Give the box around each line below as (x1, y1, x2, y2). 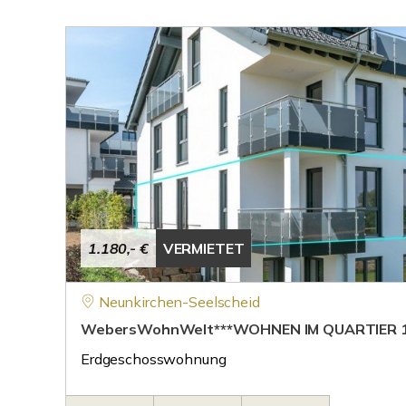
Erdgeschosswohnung (81, 350, 227, 368)
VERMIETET (162, 239, 245, 257)
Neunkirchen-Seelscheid (98, 293, 260, 311)
